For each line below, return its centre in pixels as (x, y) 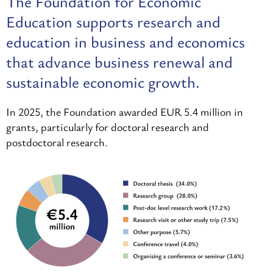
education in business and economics (126, 41)
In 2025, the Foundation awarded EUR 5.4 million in (125, 112)
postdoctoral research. (57, 142)
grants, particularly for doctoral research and (108, 127)
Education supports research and (113, 21)
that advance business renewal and (119, 62)
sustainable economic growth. (103, 82)
